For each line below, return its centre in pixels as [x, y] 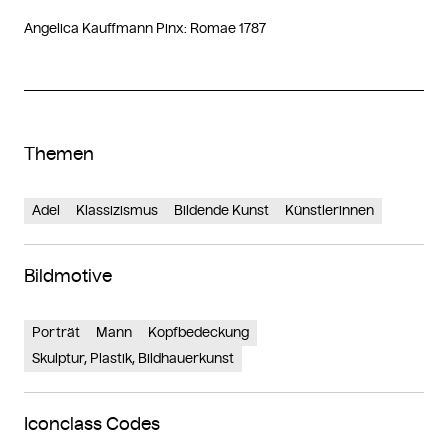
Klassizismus [117, 210]
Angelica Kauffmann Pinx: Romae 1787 [145, 28]
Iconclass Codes [92, 423]
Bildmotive [68, 275]
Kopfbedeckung [198, 332]
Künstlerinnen [329, 210]
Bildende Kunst [221, 210]
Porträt [56, 332]
